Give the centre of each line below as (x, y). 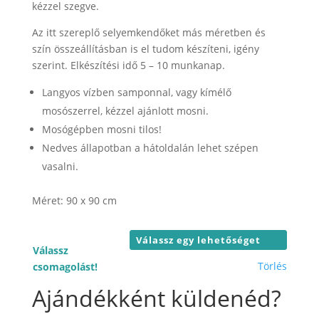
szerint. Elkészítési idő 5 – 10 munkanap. (128, 65)
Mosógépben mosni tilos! (101, 129)
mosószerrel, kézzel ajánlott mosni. (125, 110)
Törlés (272, 266)
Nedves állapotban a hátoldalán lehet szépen (150, 147)
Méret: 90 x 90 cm (74, 200)
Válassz (50, 250)
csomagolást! (65, 266)
